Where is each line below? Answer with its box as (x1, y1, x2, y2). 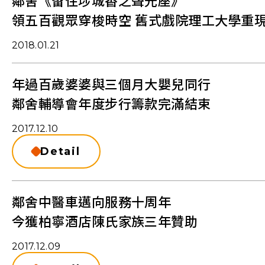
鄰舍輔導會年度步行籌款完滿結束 (12, 96, 211, 113)
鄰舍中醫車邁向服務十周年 (12, 195, 172, 211)
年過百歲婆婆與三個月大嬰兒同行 (12, 77, 211, 93)
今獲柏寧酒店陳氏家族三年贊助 (12, 214, 198, 231)
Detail (40, 145, 80, 159)
